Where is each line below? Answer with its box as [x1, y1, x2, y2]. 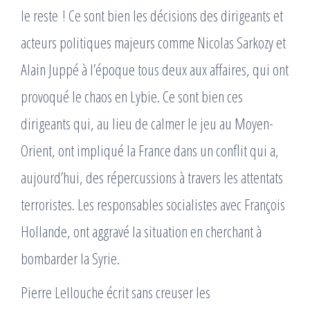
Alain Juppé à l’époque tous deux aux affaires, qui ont [21, 59, 289, 80]
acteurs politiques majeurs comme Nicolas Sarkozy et [21, 32, 286, 53]
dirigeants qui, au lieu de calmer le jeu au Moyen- [21, 113, 273, 134]
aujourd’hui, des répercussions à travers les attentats [21, 167, 283, 188]
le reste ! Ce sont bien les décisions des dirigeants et [21, 5, 283, 26]
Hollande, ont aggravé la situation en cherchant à [21, 221, 262, 241]
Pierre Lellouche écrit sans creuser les [21, 282, 210, 302]
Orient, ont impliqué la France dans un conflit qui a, [21, 140, 279, 161]
